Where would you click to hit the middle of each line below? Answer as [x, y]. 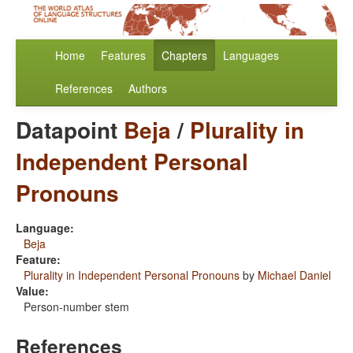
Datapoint [70, 130]
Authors [148, 89]
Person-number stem [76, 307]
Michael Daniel [294, 275]
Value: [32, 291]
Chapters [184, 56]
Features [123, 56]
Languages [251, 56]
